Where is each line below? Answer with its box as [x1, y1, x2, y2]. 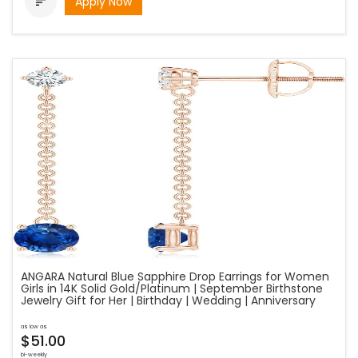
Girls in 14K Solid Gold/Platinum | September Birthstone [21, 280, 323, 296]
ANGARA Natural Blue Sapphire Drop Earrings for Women [21, 268, 329, 284]
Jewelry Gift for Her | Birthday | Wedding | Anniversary [21, 292, 316, 308]
